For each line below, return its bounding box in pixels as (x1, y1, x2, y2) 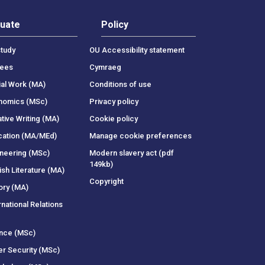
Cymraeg (89, 62, 121, 72)
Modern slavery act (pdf (89, 148, 174, 157)
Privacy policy (89, 96, 138, 106)
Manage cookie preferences (89, 131, 192, 140)
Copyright (89, 176, 124, 186)
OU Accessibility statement (89, 45, 185, 54)
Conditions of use (89, 79, 151, 89)
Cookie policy (89, 114, 138, 123)
